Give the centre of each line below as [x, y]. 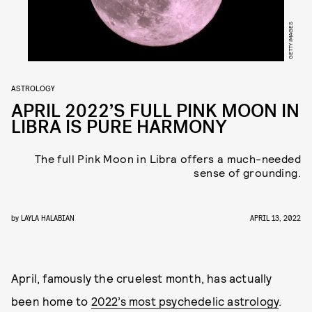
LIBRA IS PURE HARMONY [119, 127]
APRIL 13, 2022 [275, 218]
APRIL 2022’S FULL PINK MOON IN [155, 111]
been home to [51, 301]
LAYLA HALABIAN [48, 218]
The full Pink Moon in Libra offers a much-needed [167, 158]
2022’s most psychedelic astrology [185, 301]
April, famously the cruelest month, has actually [142, 278]
